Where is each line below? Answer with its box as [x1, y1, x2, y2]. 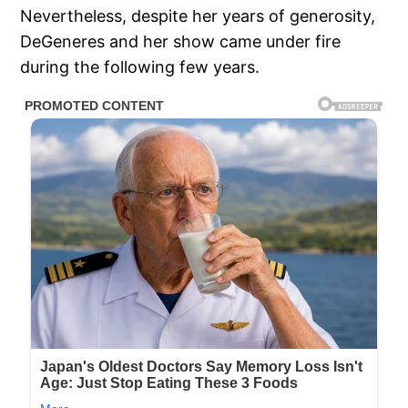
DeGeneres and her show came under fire [20, 32, 342, 52]
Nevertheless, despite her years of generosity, [20, 6, 376, 26]
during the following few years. [20, 57, 260, 77]
